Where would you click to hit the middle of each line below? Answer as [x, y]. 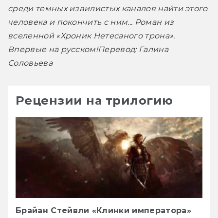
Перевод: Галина [133, 49]
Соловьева [30, 63]
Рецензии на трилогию [94, 100]
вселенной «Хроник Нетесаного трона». [91, 36]
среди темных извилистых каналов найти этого [108, 8]
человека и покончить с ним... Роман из [91, 22]
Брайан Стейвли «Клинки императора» [103, 210]
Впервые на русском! [53, 49]
